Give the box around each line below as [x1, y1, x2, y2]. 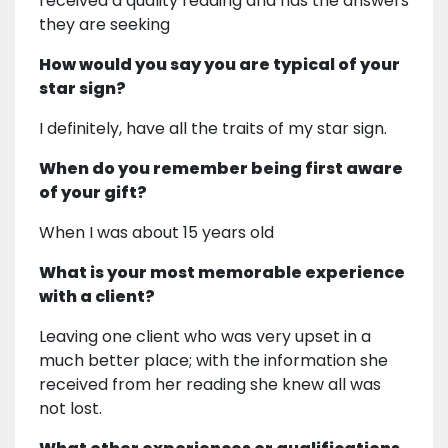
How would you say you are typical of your [39, 52, 400, 76]
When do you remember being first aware [39, 156, 403, 180]
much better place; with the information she [39, 348, 388, 372]
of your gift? [39, 180, 147, 204]
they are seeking [39, 12, 170, 36]
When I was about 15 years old [39, 220, 274, 244]
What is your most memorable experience [39, 260, 405, 284]
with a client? [39, 284, 155, 308]
